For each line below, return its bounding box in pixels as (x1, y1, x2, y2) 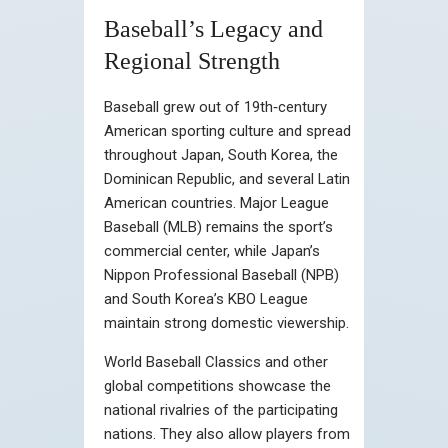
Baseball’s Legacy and (104, 15, 323, 42)
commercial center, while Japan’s (104, 241, 320, 260)
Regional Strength (104, 47, 280, 74)
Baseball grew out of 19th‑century (104, 97, 327, 116)
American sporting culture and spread (104, 121, 351, 140)
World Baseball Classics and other (104, 352, 328, 371)
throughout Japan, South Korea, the (104, 145, 338, 164)
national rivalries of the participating (104, 400, 338, 419)
